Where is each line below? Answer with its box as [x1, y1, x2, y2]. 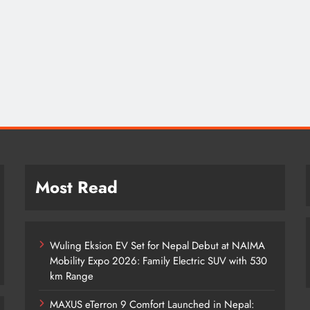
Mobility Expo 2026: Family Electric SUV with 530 [50, 253, 268, 269]
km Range [50, 268, 94, 284]
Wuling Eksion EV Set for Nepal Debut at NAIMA [50, 238, 266, 254]
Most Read [35, 175, 118, 200]
